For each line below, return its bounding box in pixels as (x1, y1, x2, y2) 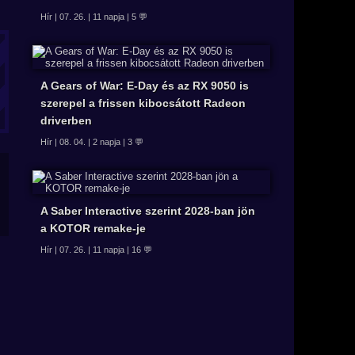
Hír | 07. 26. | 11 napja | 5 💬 (40, 11, 147, 21)
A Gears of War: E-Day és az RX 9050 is (40, 78, 249, 92)
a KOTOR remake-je (40, 221, 146, 235)
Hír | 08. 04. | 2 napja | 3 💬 (40, 136, 143, 147)
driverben (40, 113, 92, 127)
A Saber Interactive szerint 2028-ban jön (40, 204, 255, 217)
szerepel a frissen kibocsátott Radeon (40, 96, 246, 109)
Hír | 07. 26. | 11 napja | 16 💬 (40, 244, 152, 254)
